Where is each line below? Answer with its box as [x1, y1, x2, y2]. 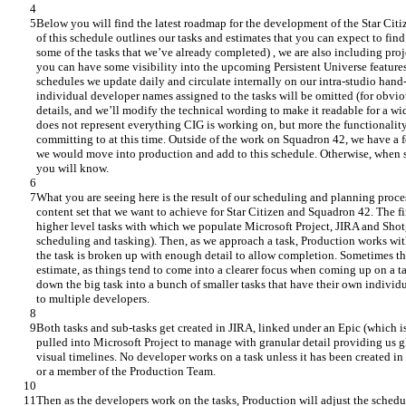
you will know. [36, 161, 109, 176]
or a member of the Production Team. [36, 364, 216, 379]
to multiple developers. [36, 292, 150, 306]
